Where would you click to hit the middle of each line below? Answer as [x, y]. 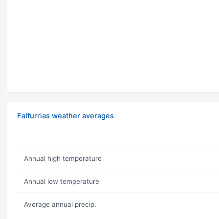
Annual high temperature [63, 159]
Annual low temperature [61, 182]
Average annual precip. [60, 205]
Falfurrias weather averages [66, 116]
